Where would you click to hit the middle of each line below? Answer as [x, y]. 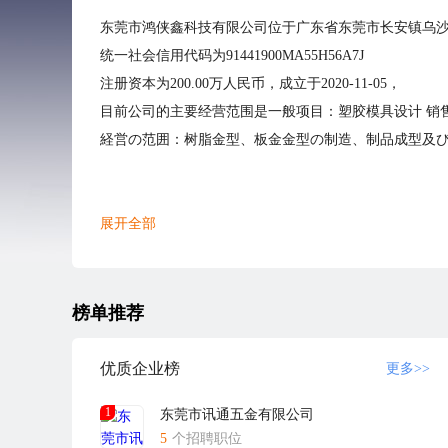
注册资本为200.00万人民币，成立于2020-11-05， [250, 83]
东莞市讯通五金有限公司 [237, 414]
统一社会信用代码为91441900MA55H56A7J [232, 55]
